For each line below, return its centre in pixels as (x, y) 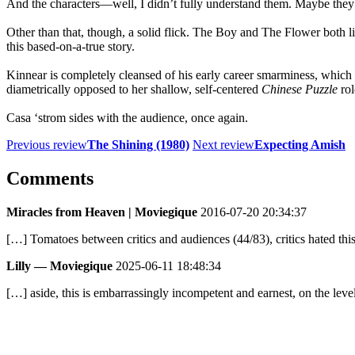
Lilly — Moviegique (59, 265)
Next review (223, 144)
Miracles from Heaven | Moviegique (102, 212)
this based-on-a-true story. (71, 46)
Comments (50, 178)
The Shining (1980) (138, 144)
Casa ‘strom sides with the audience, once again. (127, 117)
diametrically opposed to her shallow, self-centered (134, 89)
